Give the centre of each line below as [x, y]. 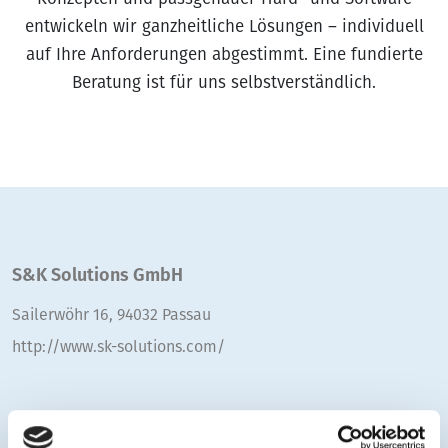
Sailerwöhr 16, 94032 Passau [111, 314]
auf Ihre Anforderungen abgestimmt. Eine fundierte [224, 54]
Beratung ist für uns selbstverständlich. [224, 82]
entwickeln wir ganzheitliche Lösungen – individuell [224, 26]
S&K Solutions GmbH [97, 275]
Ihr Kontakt [55, 424]
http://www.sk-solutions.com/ [118, 346]
